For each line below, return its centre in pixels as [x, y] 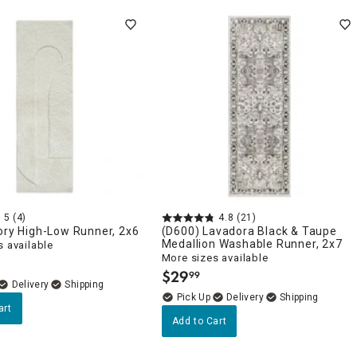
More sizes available [215, 258]
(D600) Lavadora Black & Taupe [249, 231]
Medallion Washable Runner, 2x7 [252, 244]
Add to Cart [199, 321]
